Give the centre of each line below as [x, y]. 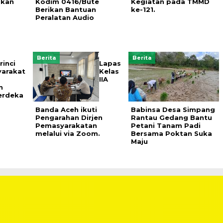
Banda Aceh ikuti [66, 109]
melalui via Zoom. [67, 133]
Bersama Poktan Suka [171, 133]
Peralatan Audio [64, 17]
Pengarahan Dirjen [69, 117]
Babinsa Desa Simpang [173, 109]
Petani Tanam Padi [166, 125]
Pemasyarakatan [66, 125]
